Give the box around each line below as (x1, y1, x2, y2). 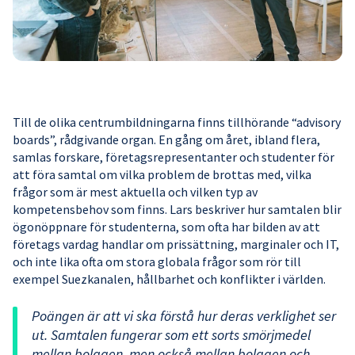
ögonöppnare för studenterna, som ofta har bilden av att (13, 219, 320, 235)
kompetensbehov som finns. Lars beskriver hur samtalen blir (13, 201, 342, 218)
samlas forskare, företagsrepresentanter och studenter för (13, 149, 334, 166)
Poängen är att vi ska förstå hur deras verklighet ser (32, 307, 336, 326)
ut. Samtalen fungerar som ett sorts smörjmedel (32, 326, 311, 345)
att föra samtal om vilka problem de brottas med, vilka (13, 166, 311, 183)
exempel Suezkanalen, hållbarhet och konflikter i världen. (13, 271, 326, 288)
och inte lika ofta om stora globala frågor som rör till (13, 254, 301, 270)
